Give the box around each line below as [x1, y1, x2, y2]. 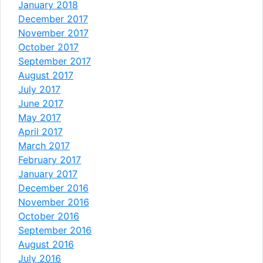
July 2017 [18, 83, 60, 95]
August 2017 [18, 69, 73, 81]
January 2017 [18, 167, 77, 180]
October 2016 [18, 210, 79, 222]
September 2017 [18, 55, 91, 67]
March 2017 [18, 139, 70, 151]
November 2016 [18, 195, 89, 208]
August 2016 [18, 238, 74, 250]
